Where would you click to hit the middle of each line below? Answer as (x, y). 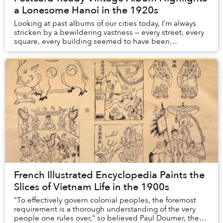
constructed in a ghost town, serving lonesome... (98, 51)
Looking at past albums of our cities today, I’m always (105, 24)
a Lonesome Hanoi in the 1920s (86, 10)
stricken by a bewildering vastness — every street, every (109, 33)
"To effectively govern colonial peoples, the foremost (105, 200)
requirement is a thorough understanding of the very (105, 209)
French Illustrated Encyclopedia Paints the (109, 175)
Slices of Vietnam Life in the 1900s (92, 187)
